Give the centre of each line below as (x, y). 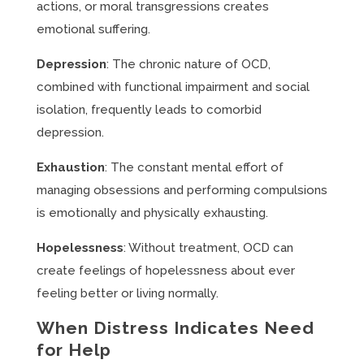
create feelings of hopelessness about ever (165, 271)
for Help (74, 350)
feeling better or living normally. (127, 293)
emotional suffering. (93, 29)
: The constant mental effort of (194, 167)
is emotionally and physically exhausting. (152, 213)
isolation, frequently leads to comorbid (149, 110)
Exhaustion (70, 167)
